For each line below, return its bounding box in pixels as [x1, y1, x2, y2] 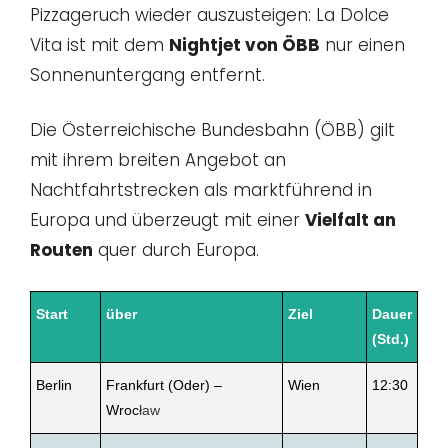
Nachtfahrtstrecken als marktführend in [30, 178, 372, 203]
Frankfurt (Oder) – [106, 376, 222, 393]
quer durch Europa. [93, 238, 259, 263]
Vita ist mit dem [30, 32, 169, 57]
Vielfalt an [305, 208, 396, 233]
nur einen [320, 32, 405, 57]
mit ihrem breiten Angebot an [30, 148, 286, 173]
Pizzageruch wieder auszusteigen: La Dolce [30, 2, 389, 27]
